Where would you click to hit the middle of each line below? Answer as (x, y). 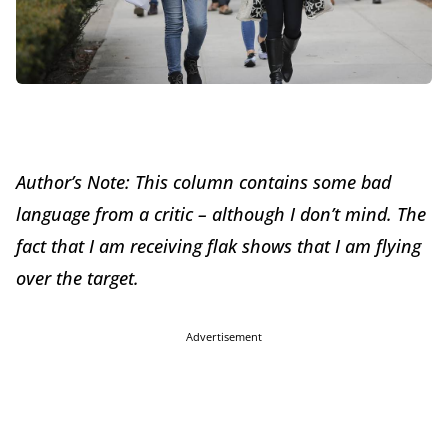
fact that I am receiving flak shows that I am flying (218, 246)
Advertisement (224, 337)
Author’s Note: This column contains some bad (203, 182)
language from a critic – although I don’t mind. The (221, 214)
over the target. (77, 278)
